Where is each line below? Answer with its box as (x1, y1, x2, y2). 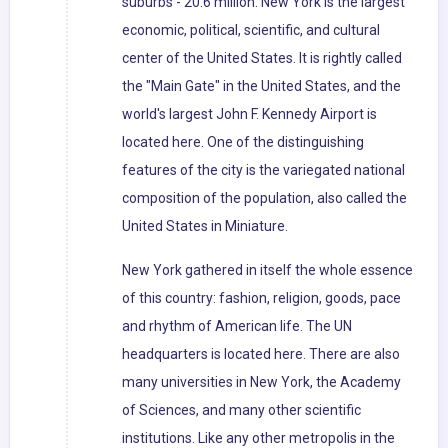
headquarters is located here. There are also (122, 346, 400, 363)
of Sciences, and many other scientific (122, 402, 361, 419)
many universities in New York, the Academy (122, 374, 401, 391)
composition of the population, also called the (122, 190, 407, 207)
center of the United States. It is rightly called (122, 50, 402, 67)
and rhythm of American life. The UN (122, 318, 352, 335)
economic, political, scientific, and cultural (122, 22, 380, 39)
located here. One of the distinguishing (122, 134, 364, 151)
